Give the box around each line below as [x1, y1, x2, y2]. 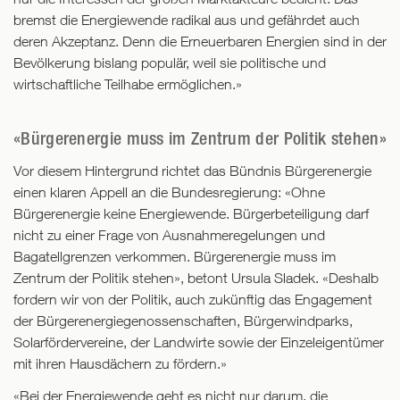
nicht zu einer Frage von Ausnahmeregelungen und [13, 227, 325, 244]
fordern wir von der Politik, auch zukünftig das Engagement [13, 291, 372, 308]
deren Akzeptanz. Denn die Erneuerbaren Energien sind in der [13, 33, 387, 50]
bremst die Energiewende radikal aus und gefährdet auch [13, 12, 360, 29]
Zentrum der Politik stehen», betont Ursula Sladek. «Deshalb [13, 270, 379, 287]
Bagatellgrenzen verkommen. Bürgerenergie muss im [13, 248, 336, 265]
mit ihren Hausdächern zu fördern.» [13, 355, 227, 372]
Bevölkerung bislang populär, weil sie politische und [13, 54, 326, 71]
